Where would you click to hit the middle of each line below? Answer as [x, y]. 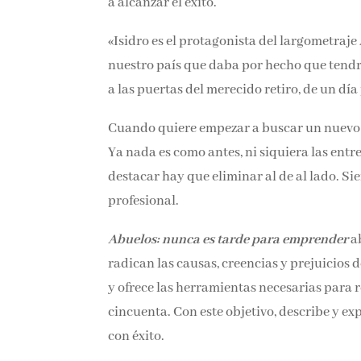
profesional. [144, 201]
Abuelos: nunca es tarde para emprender [228, 240]
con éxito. [137, 337]
